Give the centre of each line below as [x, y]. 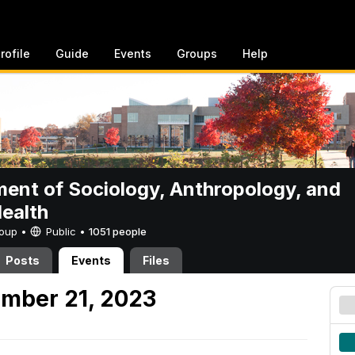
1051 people [118, 231]
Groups [197, 53]
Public [61, 231]
